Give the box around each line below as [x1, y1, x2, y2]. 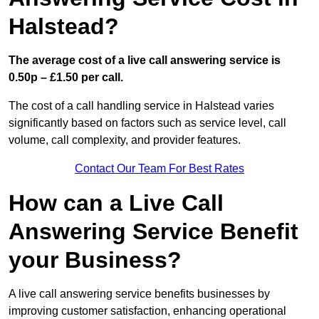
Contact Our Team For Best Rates [75, 162, 244, 175]
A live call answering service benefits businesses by [9, 288, 270, 300]
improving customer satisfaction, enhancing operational [9, 305, 286, 318]
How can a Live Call [9, 190, 224, 216]
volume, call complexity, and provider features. [9, 134, 244, 147]
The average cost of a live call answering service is [9, 54, 281, 67]
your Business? [9, 247, 182, 273]
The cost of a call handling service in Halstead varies [9, 100, 274, 113]
